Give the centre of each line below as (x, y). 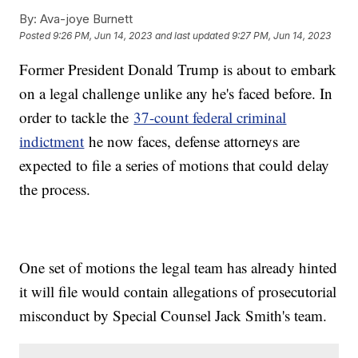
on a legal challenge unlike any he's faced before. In (176, 93)
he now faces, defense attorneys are (192, 141)
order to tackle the (77, 117)
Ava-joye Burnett (85, 18)
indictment (52, 141)
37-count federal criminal (210, 117)
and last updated (193, 36)
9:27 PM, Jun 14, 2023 (282, 36)
